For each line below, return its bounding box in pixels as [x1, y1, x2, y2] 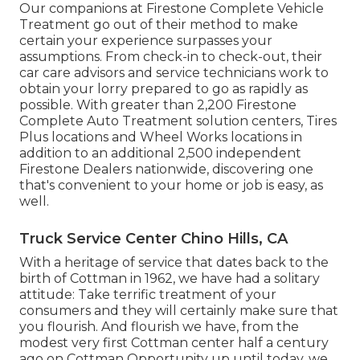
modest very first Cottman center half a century [19, 335, 329, 351]
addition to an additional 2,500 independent [19, 145, 301, 162]
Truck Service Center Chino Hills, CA [19, 230, 288, 248]
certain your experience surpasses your [19, 33, 272, 49]
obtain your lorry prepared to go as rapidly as [19, 81, 308, 97]
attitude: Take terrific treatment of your [19, 287, 276, 303]
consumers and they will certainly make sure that [19, 303, 338, 319]
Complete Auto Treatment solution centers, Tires [19, 113, 337, 129]
